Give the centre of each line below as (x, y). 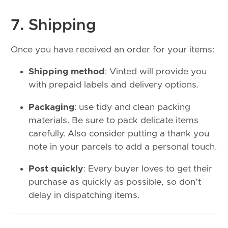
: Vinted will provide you (156, 72)
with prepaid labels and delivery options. (113, 85)
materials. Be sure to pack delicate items (113, 120)
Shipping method (67, 72)
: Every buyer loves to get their (148, 169)
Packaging (51, 107)
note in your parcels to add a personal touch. (123, 147)
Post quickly (56, 169)
